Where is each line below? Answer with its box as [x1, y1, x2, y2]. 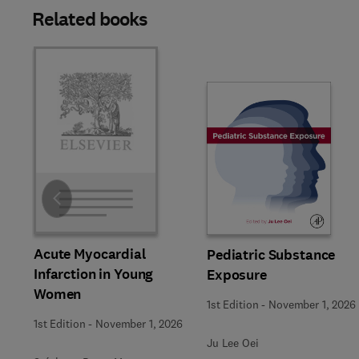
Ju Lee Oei [207, 336, 259, 350]
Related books [32, 6, 148, 32]
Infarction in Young [34, 264, 154, 284]
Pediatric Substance [207, 245, 336, 264]
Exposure [207, 265, 267, 284]
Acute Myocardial [34, 244, 146, 264]
